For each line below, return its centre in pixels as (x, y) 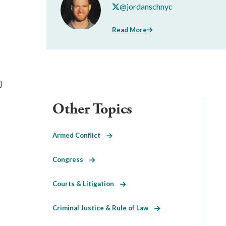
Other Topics (92, 109)
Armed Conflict (79, 135)
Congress (71, 159)
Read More (129, 30)
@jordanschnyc (146, 6)
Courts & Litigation (86, 183)
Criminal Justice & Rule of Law (103, 208)
